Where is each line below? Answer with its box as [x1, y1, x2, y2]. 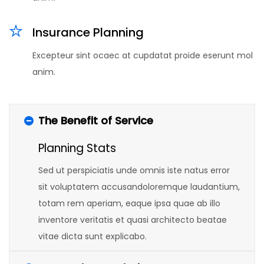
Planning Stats [38, 140, 116, 156]
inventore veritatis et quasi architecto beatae [38, 214, 227, 226]
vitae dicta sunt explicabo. [38, 230, 147, 242]
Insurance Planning [32, 24, 144, 41]
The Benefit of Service [38, 113, 153, 128]
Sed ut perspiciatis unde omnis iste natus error [38, 164, 230, 176]
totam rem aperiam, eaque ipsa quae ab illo [38, 197, 220, 209]
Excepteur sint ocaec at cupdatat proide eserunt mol [32, 49, 253, 61]
